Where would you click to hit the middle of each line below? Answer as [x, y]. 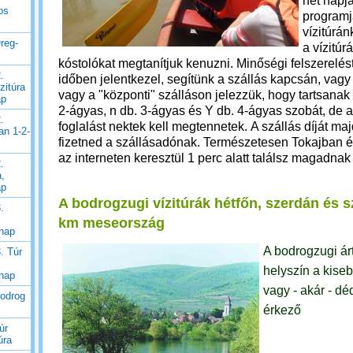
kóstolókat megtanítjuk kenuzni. [147, 63]
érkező [282, 310]
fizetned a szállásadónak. [131, 142]
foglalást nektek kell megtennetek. [154, 126]
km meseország [111, 223]
